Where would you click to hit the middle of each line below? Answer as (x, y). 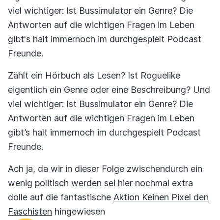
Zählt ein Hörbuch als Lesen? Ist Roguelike (94, 75)
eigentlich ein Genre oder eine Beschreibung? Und (109, 90)
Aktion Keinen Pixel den (161, 197)
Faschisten (30, 211)
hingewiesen (79, 211)
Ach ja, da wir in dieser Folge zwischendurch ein (105, 169)
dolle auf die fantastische (61, 197)
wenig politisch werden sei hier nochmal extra (100, 183)
